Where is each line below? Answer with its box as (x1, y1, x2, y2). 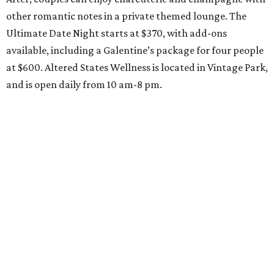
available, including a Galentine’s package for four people (6, 43, 264, 56)
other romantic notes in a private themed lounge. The (6, 9, 246, 22)
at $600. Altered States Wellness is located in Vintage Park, (6, 61, 268, 73)
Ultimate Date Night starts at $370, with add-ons (6, 26, 227, 39)
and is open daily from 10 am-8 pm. (6, 78, 162, 91)
